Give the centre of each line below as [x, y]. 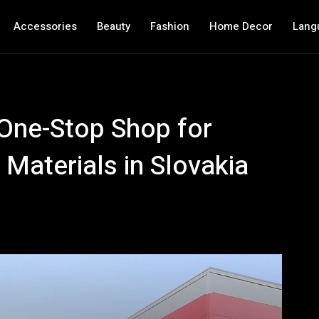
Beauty [113, 26]
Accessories [45, 26]
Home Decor [241, 26]
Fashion [169, 26]
